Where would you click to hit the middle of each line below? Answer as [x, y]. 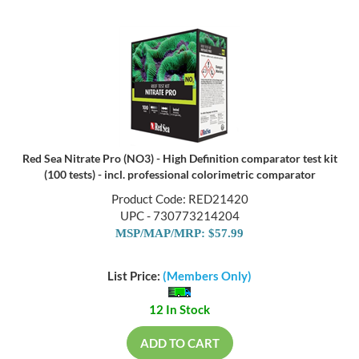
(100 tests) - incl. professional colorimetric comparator [179, 175]
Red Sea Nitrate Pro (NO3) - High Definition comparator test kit [179, 159]
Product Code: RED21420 [179, 200]
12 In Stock [179, 310]
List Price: [135, 276]
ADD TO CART [179, 343]
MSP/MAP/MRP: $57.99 [179, 234]
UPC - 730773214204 [179, 217]
